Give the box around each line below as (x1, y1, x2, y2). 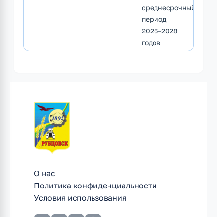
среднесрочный (142, 3, 196, 12)
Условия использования (34, 193, 126, 202)
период (142, 15, 166, 23)
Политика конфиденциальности (34, 181, 157, 190)
